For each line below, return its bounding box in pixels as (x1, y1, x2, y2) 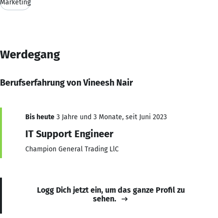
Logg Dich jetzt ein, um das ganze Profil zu (37, 185, 185, 195)
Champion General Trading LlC (25, 145, 119, 153)
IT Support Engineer (25, 127, 113, 140)
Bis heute (25, 112, 54, 121)
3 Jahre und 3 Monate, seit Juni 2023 (54, 112, 167, 121)
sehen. (93, 194, 116, 203)
